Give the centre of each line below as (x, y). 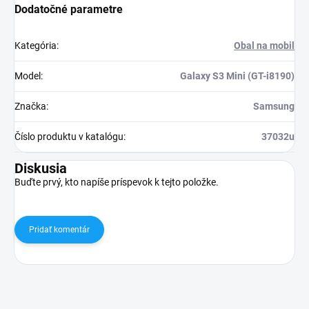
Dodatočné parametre (69, 10)
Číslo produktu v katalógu (69, 137)
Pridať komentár (59, 230)
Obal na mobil (264, 46)
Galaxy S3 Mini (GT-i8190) (237, 76)
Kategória (36, 46)
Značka (30, 107)
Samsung (274, 107)
